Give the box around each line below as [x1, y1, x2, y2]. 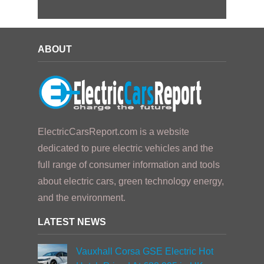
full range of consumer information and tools [38, 160, 220, 170]
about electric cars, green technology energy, [38, 176, 224, 187]
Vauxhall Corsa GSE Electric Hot [76, 246, 213, 257]
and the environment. [38, 193, 126, 203]
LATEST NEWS [38, 217, 106, 227]
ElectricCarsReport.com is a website [38, 127, 189, 137]
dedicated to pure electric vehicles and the [38, 143, 213, 154]
